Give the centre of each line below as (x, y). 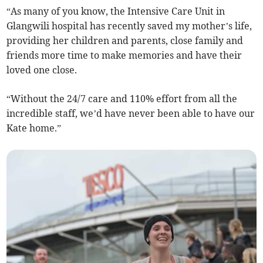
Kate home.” (34, 128)
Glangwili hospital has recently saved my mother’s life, (129, 26)
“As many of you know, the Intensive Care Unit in (116, 11)
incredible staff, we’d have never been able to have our (131, 114)
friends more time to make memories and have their (124, 55)
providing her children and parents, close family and (125, 41)
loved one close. (42, 70)
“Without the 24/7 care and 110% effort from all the (122, 99)
